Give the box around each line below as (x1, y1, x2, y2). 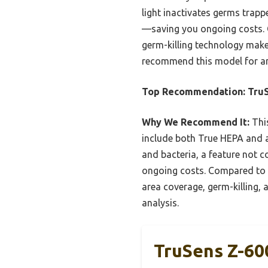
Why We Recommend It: (142, 117, 249, 128)
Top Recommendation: (142, 86, 245, 98)
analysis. (142, 197, 179, 209)
